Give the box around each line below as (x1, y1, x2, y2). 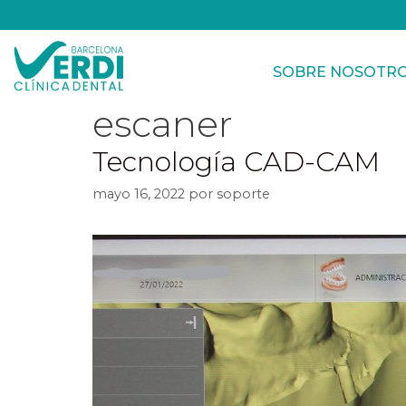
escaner (92, 101, 233, 146)
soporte (217, 186, 270, 203)
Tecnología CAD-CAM (92, 144, 380, 179)
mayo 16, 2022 (92, 186, 185, 203)
